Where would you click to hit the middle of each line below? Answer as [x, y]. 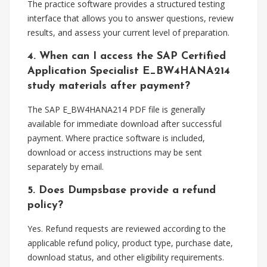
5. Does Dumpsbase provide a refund [122, 190]
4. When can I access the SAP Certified [127, 56]
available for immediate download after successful [125, 124]
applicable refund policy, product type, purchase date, [130, 243]
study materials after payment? [109, 86]
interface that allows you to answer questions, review [131, 18]
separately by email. [66, 167]
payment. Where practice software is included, [116, 138]
